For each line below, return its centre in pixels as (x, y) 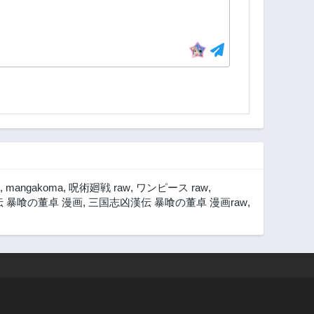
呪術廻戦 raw (100, 188)
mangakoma (34, 188)
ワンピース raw (172, 188)
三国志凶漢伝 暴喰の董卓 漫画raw (168, 203)
